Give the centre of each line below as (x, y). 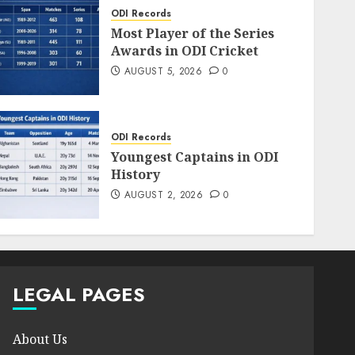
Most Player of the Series (193, 33)
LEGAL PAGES (78, 294)
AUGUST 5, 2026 (164, 71)
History (136, 174)
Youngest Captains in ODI (195, 157)
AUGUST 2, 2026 (164, 195)
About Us (40, 339)
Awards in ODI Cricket (185, 51)
